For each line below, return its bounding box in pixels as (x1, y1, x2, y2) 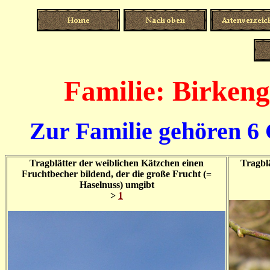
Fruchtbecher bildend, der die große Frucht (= (22, 169, 212, 179)
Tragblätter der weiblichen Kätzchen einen (30, 158, 204, 168)
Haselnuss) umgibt (79, 180, 154, 190)
